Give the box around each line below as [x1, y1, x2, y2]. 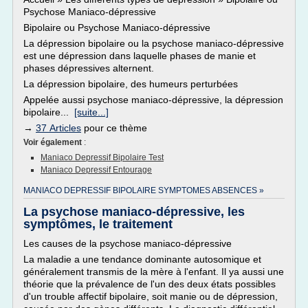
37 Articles [36, 122, 81, 133]
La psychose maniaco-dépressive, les [23, 205, 245, 219]
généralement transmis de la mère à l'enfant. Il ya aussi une [23, 266, 284, 277]
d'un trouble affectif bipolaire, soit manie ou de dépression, [23, 291, 278, 302]
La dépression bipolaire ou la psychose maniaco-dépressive [23, 38, 284, 49]
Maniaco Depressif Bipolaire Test [41, 153, 164, 162]
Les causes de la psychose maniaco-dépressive [23, 238, 232, 249]
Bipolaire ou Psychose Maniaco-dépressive [23, 22, 210, 33]
